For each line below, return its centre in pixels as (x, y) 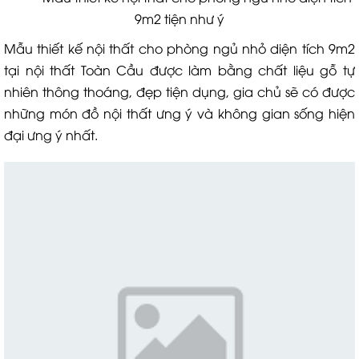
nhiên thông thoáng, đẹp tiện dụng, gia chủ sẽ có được (179, 91)
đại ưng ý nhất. (51, 135)
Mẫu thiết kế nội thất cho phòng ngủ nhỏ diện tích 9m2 (179, 48)
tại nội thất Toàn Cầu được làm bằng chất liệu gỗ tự (179, 70)
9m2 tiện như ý (179, 18)
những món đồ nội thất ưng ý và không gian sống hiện (179, 113)
